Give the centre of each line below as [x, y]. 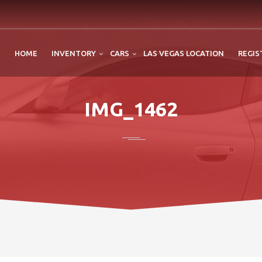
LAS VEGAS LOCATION [184, 53]
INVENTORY [74, 53]
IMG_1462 [131, 109]
